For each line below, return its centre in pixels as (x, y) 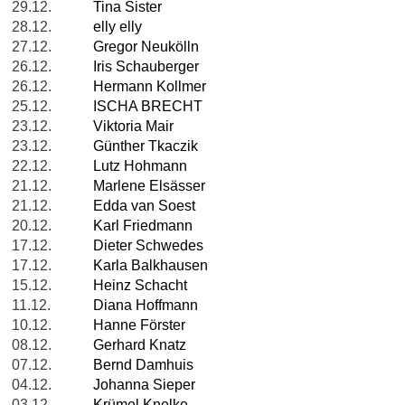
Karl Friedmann (143, 226)
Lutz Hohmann (140, 166)
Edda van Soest (144, 206)
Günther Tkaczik (146, 146)
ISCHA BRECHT (148, 107)
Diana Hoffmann (146, 306)
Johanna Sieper (144, 385)
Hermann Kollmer (150, 87)
